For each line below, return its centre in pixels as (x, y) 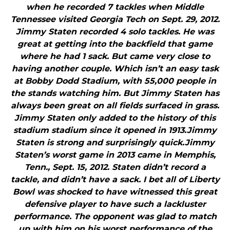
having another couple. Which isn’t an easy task (115, 69)
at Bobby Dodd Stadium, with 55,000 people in (115, 81)
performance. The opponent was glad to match (115, 217)
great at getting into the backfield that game (115, 44)
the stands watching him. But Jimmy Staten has (115, 93)
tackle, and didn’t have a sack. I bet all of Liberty (115, 180)
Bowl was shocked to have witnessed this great (115, 192)
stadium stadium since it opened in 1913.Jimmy (115, 130)
